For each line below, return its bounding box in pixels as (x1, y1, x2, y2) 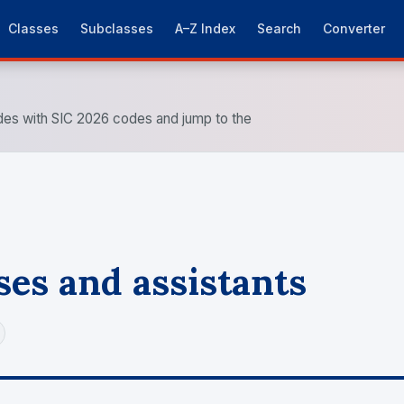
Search (257, 21, 302, 36)
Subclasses (80, 21, 154, 36)
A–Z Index (175, 21, 236, 36)
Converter (323, 21, 386, 36)
